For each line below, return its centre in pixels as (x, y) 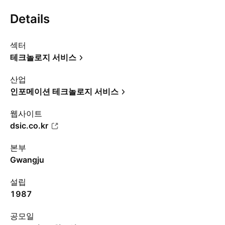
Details (30, 19)
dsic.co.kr (29, 126)
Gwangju (27, 160)
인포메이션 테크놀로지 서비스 (64, 91)
